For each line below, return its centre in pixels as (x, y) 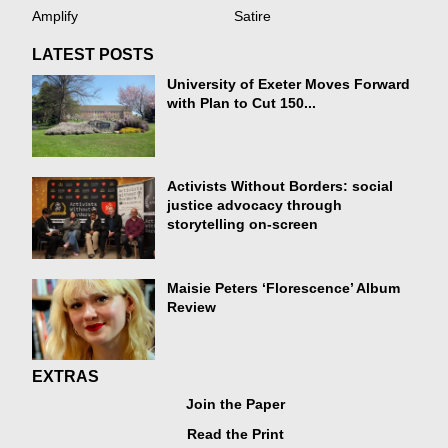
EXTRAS (66, 377)
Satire (252, 17)
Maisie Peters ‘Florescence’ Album (284, 288)
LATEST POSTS (93, 55)
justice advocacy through (255, 205)
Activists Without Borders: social (280, 186)
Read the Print (235, 435)
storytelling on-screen (243, 224)
